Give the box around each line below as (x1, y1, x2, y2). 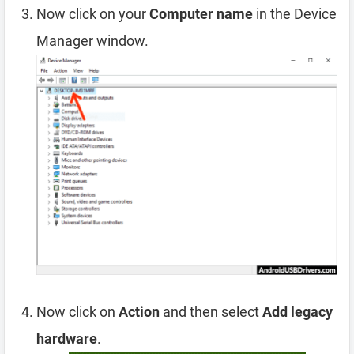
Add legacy (262, 303, 333, 321)
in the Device (253, 6, 337, 23)
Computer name (149, 6, 253, 23)
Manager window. (36, 32, 149, 50)
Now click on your (36, 6, 149, 23)
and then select (160, 303, 262, 321)
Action (119, 303, 160, 321)
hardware (36, 330, 97, 348)
